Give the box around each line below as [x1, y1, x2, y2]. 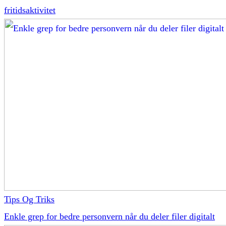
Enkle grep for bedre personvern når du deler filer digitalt [4, 211, 215, 221]
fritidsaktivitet [4, 5, 55, 15]
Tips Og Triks [4, 194, 54, 204]
